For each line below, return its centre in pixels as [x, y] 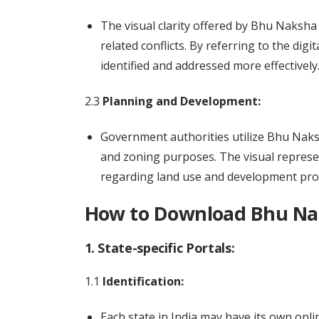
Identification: [143, 281]
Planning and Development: [181, 101]
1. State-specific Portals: [159, 248]
